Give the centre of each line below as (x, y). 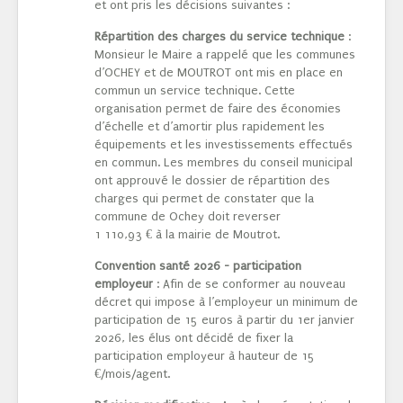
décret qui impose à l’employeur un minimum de (226, 302)
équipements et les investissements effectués (224, 145)
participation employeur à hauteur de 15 (205, 356)
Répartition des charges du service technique (221, 37)
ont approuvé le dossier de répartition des (212, 181)
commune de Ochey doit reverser (188, 217)
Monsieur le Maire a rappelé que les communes (225, 55)
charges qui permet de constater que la (204, 199)
